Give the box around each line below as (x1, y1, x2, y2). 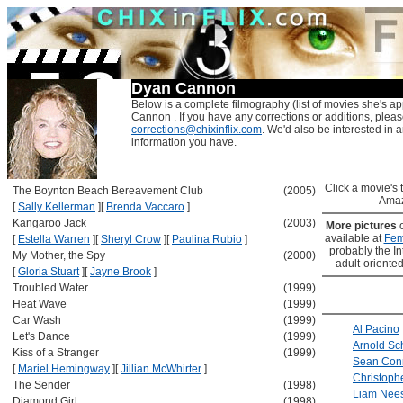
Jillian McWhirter (121, 363, 201, 375)
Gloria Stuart (18, 265, 79, 278)
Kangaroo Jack (13, 217, 86, 229)
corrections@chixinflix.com (131, 123, 262, 136)
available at (324, 232, 384, 245)
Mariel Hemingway (18, 363, 110, 375)
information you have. (131, 136, 237, 148)
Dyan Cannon (131, 79, 236, 97)
